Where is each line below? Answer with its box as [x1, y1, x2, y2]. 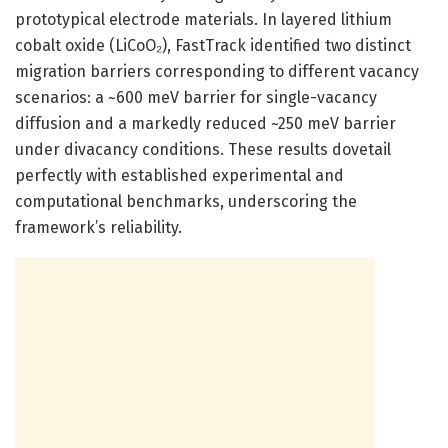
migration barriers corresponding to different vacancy [15, 61, 419, 81]
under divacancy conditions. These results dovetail [15, 139, 391, 159]
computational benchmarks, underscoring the [15, 191, 357, 211]
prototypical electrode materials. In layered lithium [15, 9, 392, 29]
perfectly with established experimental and [15, 165, 344, 185]
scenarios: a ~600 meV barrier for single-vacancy [15, 87, 377, 107]
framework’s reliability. [15, 217, 182, 237]
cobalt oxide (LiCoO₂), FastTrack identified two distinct [15, 35, 411, 55]
